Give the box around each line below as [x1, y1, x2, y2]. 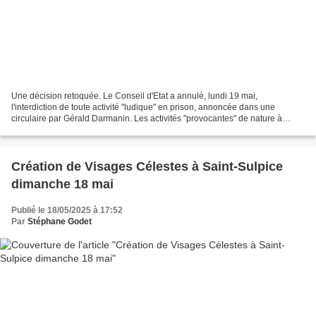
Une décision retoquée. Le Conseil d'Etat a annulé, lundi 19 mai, [11, 90, 257, 101]
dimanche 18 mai [11, 176, 114, 191]
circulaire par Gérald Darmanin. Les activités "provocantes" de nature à [11, 113, 282, 123]
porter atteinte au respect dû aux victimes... [11, 124, 174, 135]
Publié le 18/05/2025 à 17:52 [11, 205, 123, 215]
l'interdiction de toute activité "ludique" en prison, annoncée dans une [11, 102, 275, 112]
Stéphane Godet [28, 216, 92, 226]
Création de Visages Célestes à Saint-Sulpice [11, 159, 283, 174]
